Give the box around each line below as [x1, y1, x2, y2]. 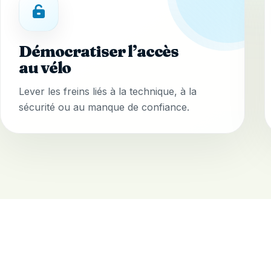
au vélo [19, 58, 71, 78]
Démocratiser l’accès [19, 42, 179, 62]
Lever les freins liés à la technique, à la [19, 85, 197, 98]
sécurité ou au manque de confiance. [19, 101, 190, 114]
